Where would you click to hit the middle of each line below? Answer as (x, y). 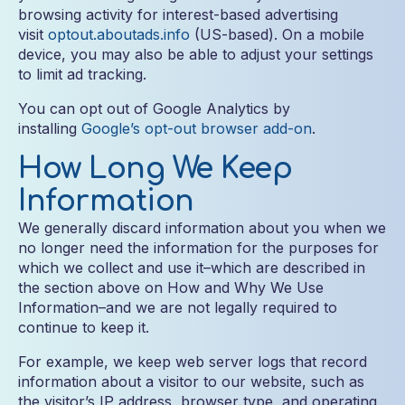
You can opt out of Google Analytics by (154, 108)
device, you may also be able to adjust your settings (196, 54)
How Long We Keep (155, 169)
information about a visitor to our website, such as (191, 381)
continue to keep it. (84, 327)
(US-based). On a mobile (277, 34)
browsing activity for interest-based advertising (178, 14)
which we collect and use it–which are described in (192, 268)
